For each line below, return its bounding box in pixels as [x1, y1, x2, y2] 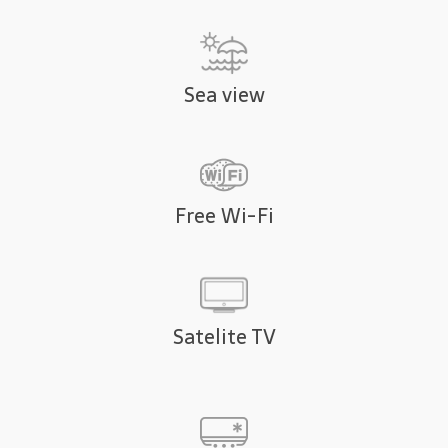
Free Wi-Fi [174, 200, 274, 233]
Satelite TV [172, 321, 276, 354]
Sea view [183, 79, 265, 112]
